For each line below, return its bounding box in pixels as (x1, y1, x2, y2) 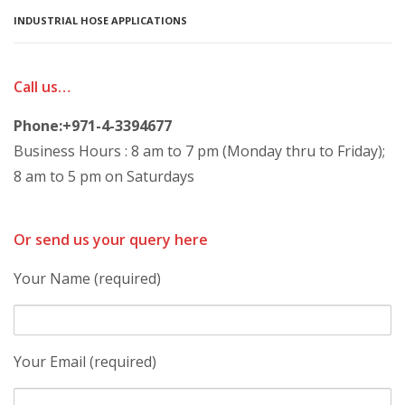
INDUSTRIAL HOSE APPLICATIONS (14, 14, 187, 27)
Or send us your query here (14, 230, 208, 250)
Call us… (14, 77, 71, 97)
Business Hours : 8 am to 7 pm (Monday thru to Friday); (14, 141, 385, 161)
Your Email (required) (14, 352, 156, 372)
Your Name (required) (14, 268, 161, 288)
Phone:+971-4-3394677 (14, 116, 172, 136)
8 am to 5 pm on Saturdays (14, 166, 194, 186)
